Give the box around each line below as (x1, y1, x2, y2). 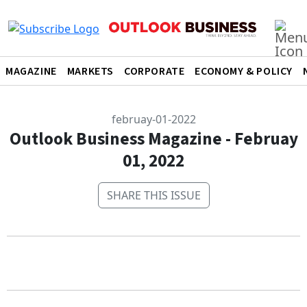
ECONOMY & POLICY (195, 64, 293, 79)
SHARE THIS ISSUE (106, 188, 201, 203)
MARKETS (66, 64, 114, 79)
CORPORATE (124, 64, 185, 79)
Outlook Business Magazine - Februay (9, 127, 298, 151)
